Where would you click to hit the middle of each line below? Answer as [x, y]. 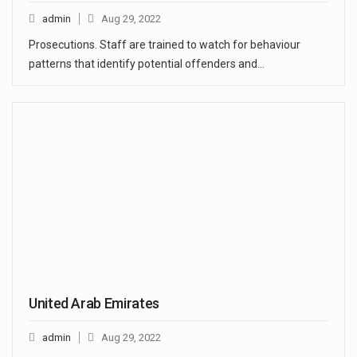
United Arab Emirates [94, 304]
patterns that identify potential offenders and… [147, 64]
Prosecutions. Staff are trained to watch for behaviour [165, 45]
